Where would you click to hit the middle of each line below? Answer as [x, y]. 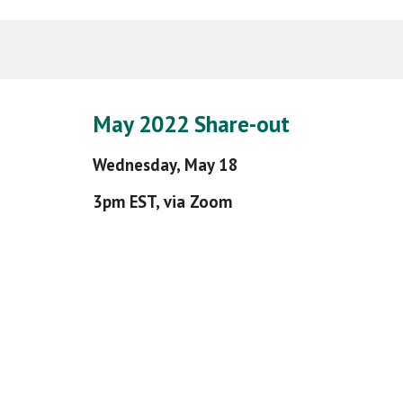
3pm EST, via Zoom [162, 201]
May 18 [211, 165]
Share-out [242, 124]
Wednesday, [138, 165]
